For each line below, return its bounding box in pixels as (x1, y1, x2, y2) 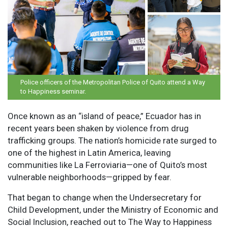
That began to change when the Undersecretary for (8, 192, 202, 203)
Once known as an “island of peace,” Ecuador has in (8, 110, 201, 121)
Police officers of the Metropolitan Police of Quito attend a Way (20, 78, 205, 87)
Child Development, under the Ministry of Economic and (8, 204, 218, 215)
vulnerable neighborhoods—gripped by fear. (8, 172, 172, 182)
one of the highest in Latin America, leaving (8, 147, 171, 158)
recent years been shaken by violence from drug (8, 123, 189, 133)
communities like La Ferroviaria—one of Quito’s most (8, 159, 207, 170)
